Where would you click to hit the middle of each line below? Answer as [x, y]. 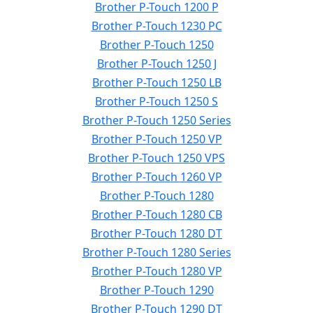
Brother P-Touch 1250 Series [156, 120]
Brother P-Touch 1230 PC [156, 26]
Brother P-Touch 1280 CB [156, 214]
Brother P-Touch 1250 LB [156, 82]
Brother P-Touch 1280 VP [156, 271]
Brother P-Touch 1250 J [156, 64]
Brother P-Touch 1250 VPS [156, 158]
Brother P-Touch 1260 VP [156, 177]
